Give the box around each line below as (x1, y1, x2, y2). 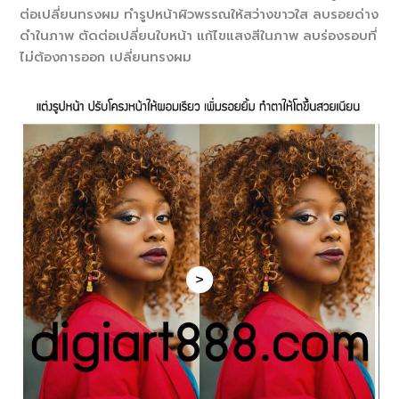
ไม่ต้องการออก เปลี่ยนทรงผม (20, 47, 192, 68)
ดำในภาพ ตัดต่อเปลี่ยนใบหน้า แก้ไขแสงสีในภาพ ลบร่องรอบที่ (20, 26, 378, 46)
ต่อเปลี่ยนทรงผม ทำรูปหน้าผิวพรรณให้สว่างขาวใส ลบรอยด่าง (20, 4, 379, 25)
